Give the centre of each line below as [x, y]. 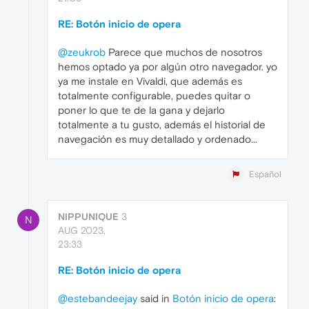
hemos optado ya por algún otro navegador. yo [168, 67]
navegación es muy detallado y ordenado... [158, 139]
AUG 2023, [82, 231]
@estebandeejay [98, 299]
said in [155, 299]
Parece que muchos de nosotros [184, 52]
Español [265, 174]
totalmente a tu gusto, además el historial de [162, 124]
